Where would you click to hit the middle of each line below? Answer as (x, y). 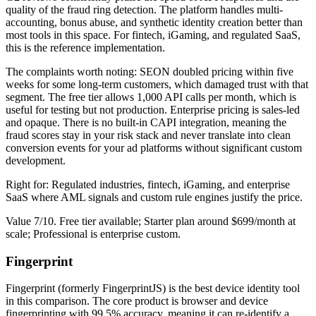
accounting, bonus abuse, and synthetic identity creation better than (154, 22)
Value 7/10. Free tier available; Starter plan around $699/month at (151, 221)
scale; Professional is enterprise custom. (93, 233)
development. (36, 160)
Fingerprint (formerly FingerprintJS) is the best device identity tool (153, 288)
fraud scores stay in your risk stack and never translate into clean (148, 135)
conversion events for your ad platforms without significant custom (154, 147)
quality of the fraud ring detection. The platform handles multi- (144, 9)
